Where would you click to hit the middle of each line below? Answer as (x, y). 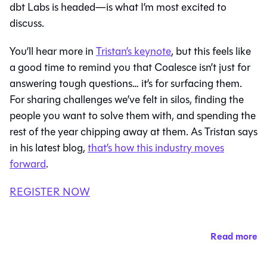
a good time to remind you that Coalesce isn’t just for (130, 67)
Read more (234, 236)
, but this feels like (211, 51)
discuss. (27, 23)
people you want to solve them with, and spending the (133, 115)
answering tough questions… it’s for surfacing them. (126, 83)
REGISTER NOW (50, 192)
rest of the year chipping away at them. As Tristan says (133, 131)
